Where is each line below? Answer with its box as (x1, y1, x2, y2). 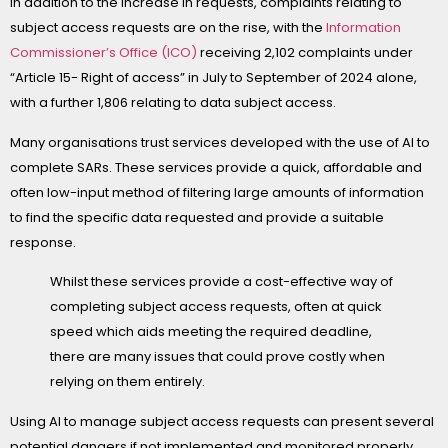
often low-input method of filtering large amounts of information (10, 182, 424, 202)
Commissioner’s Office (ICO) (10, 43, 197, 63)
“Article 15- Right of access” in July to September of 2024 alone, (10, 68, 417, 88)
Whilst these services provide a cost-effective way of (50, 272, 393, 292)
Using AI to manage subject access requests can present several (10, 411, 434, 431)
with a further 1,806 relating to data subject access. (10, 93, 336, 113)
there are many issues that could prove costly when (50, 347, 385, 367)
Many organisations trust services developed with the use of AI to (10, 132, 430, 152)
